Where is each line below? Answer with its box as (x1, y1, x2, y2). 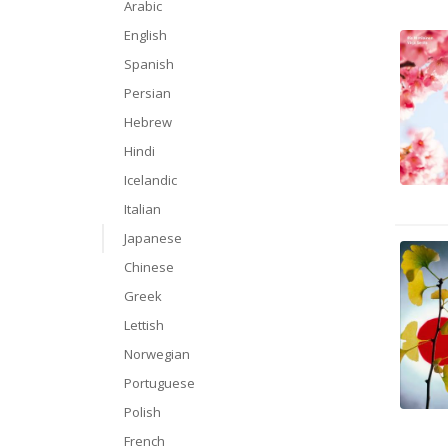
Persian (124, 84, 171, 102)
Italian (124, 200, 161, 218)
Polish (124, 403, 161, 421)
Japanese (124, 229, 182, 247)
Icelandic (124, 171, 177, 189)
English (124, 26, 167, 44)
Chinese (124, 258, 174, 276)
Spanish (124, 55, 174, 73)
